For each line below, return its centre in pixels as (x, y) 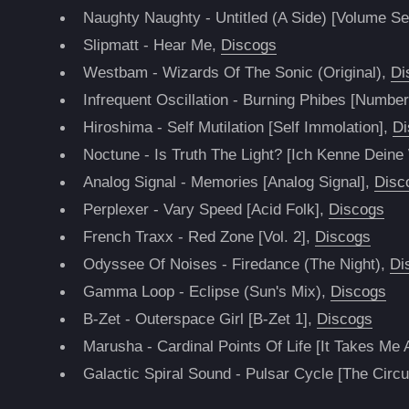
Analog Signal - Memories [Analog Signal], (229, 182)
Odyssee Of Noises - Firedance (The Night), (237, 264)
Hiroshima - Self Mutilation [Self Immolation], (238, 127)
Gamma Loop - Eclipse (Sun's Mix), (207, 292)
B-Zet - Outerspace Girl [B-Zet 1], (200, 319)
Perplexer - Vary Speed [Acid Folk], (206, 210)
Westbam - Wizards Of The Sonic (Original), (237, 73)
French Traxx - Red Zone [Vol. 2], (199, 237)
